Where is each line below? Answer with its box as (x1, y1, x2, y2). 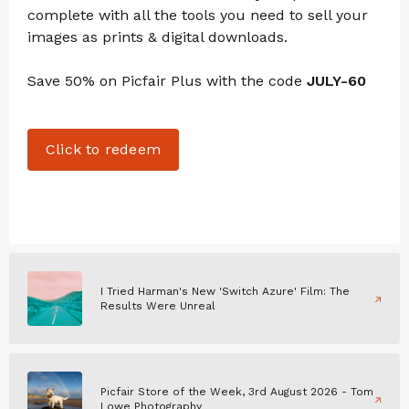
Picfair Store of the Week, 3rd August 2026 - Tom (100, 385, 373, 399)
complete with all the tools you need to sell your (27, 6, 368, 25)
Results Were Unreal (100, 299, 215, 313)
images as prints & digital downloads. (27, 28, 288, 47)
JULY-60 (307, 72, 366, 90)
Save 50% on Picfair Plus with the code (27, 72, 307, 90)
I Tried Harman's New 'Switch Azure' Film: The (100, 285, 350, 299)
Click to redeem (46, 141, 161, 159)
